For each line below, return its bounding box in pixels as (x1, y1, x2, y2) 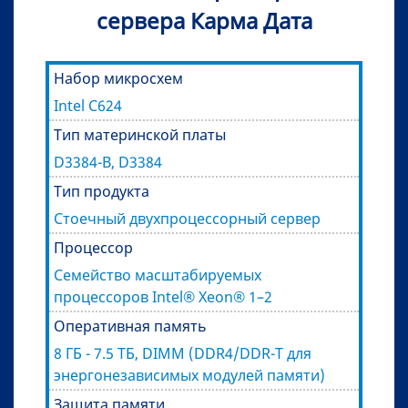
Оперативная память (54, 315, 207, 336)
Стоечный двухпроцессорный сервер (54, 208, 321, 229)
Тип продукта (54, 180, 149, 201)
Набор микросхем (54, 67, 183, 88)
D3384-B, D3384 (54, 151, 162, 172)
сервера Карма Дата (96, 5, 312, 36)
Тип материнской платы (54, 124, 226, 145)
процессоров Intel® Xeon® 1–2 (54, 286, 272, 307)
